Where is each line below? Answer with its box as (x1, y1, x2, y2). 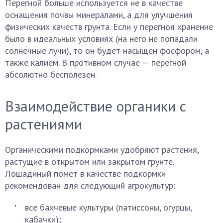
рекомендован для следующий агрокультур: (5, 180, 175, 191)
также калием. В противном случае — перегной (5, 57, 186, 68)
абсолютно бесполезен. (5, 69, 97, 80)
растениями (5, 114, 82, 133)
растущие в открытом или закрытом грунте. (5, 156, 174, 167)
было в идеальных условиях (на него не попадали (5, 33, 198, 44)
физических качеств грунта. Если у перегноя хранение (5, 21, 213, 32)
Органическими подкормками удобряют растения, (5, 144, 199, 155)
